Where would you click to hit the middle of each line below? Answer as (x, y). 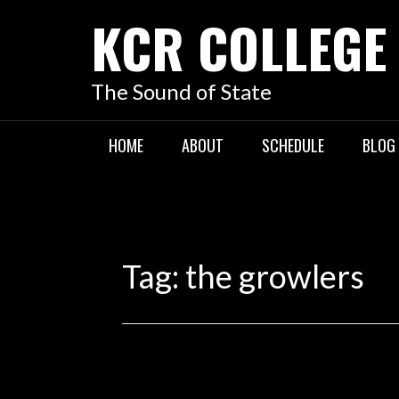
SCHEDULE (293, 145)
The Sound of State (181, 91)
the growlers (275, 276)
